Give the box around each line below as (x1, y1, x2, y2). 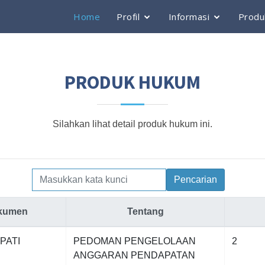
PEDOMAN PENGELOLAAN (73, 236, 196, 246)
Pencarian (174, 174, 217, 185)
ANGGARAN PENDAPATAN (73, 250, 195, 260)
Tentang (127, 206, 164, 216)
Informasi (168, 10, 209, 22)
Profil (117, 10, 140, 22)
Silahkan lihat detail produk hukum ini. (53, 119, 212, 129)
